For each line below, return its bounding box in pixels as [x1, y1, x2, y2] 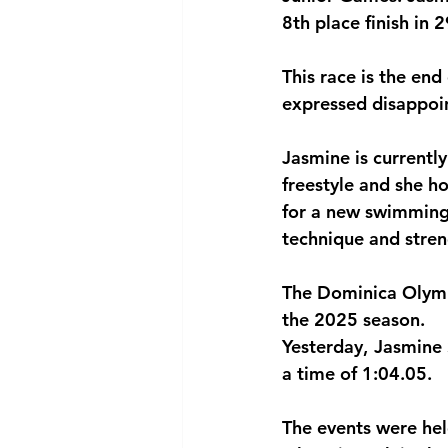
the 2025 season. [282, 308, 425, 331]
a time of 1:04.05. [282, 362, 432, 385]
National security [222, 20, 366, 44]
